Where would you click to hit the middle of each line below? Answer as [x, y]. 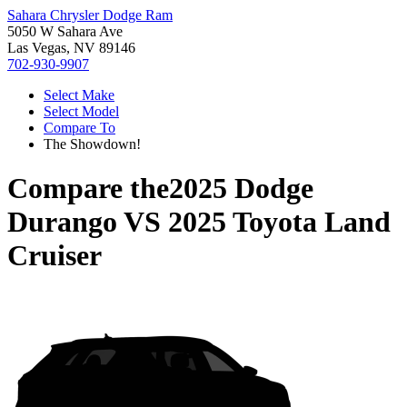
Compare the [88, 189]
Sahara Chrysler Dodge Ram [90, 15]
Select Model [81, 111]
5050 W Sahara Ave [65, 31]
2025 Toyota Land [279, 222]
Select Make [79, 95]
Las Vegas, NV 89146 [71, 48]
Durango [62, 222]
